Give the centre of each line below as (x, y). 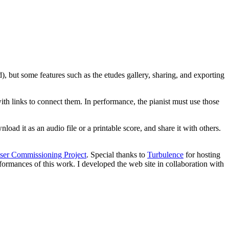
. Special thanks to (117, 155)
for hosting (202, 155)
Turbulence (165, 155)
